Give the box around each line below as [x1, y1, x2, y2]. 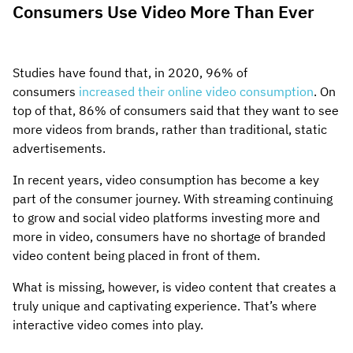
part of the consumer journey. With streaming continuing [13, 190, 333, 206]
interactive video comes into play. [13, 316, 206, 333]
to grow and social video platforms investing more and [13, 209, 320, 225]
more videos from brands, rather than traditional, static [13, 121, 327, 137]
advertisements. [13, 139, 109, 156]
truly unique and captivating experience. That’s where [13, 297, 317, 314]
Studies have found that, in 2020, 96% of [13, 64, 247, 80]
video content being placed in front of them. [13, 247, 260, 263]
